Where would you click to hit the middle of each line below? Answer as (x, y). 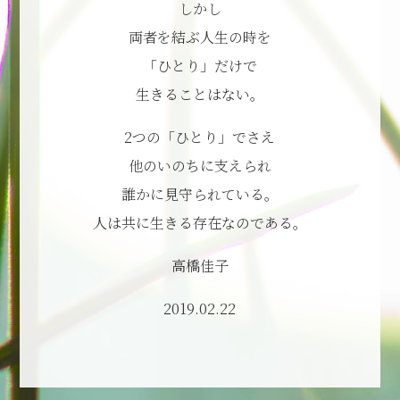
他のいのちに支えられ (200, 166)
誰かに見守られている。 (200, 194)
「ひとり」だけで (200, 66)
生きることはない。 (200, 94)
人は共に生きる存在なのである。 (200, 223)
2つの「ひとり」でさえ (200, 137)
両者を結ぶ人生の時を (200, 37)
